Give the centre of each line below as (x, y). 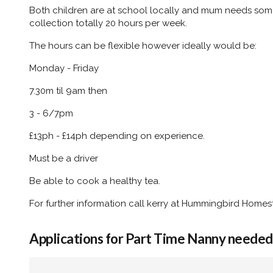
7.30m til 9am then (68, 90)
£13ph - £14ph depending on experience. (117, 136)
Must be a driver (64, 158)
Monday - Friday (64, 68)
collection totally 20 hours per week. (108, 23)
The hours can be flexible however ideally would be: (143, 45)
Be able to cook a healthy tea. (95, 181)
